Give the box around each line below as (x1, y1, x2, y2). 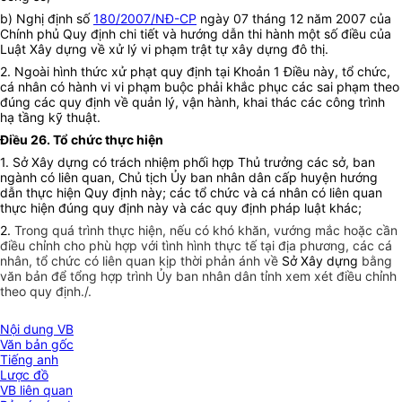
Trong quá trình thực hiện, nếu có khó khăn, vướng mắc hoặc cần (14, 223, 398, 239)
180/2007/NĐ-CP (93, 11, 197, 27)
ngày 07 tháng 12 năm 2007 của (197, 11, 391, 27)
